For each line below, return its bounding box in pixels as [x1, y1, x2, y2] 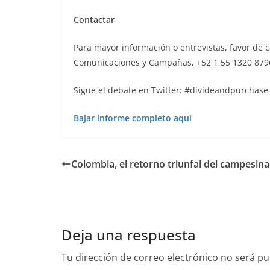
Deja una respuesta [61, 225, 196, 245]
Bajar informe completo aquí [74, 112, 192, 124]
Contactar [74, 14, 115, 26]
